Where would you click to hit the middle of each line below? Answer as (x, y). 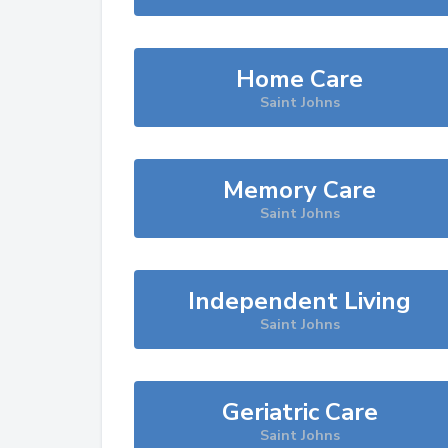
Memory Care (300, 190)
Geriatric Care (299, 412)
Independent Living (300, 301)
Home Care (300, 79)
